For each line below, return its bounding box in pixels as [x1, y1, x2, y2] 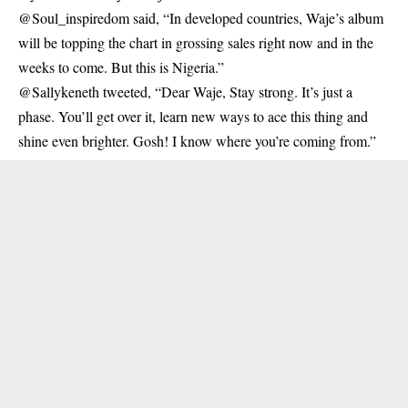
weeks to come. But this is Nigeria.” [18, 57, 224, 76]
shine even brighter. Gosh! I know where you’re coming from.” [18, 131, 376, 150]
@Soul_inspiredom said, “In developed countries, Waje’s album [18, 8, 383, 27]
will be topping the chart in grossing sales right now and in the [18, 33, 373, 52]
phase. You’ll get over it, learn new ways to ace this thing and [18, 107, 368, 126]
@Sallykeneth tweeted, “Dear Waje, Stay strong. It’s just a [18, 82, 352, 101]
